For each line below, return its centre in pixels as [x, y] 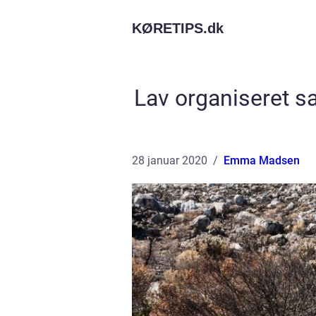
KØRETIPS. [170, 28]
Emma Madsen [262, 160]
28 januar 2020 [170, 160]
